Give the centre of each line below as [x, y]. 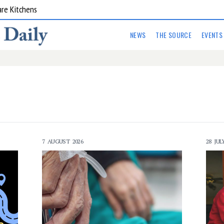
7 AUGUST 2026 [63, 141]
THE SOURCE [173, 35]
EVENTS [212, 35]
